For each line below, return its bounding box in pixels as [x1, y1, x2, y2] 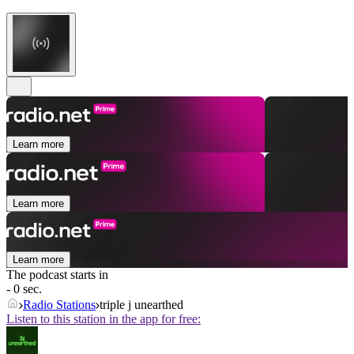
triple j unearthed [100, 298, 183, 312]
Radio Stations [23, 298, 96, 312]
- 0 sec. [6, 282, 42, 296]
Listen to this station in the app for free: [6, 312, 201, 326]
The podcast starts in [6, 268, 108, 282]
